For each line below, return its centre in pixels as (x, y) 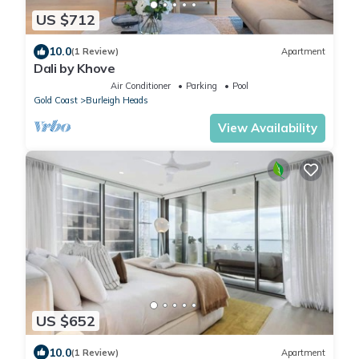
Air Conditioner (141, 85)
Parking (202, 85)
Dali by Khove (75, 68)
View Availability (268, 127)
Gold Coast (56, 100)
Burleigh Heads (117, 100)
